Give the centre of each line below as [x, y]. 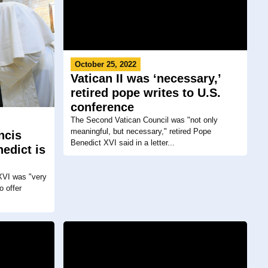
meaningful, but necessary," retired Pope [141, 132]
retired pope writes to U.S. [145, 93]
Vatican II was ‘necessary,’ [145, 79]
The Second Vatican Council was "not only [144, 120]
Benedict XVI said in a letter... [122, 143]
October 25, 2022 [105, 65]
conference [102, 107]
